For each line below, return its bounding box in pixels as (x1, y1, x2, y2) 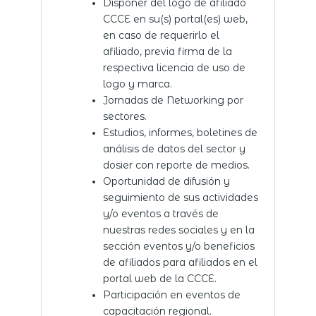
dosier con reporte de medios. (102, 158, 250, 171)
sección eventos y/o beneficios (102, 239, 255, 253)
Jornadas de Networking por (102, 93, 243, 107)
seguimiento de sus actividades (102, 190, 258, 204)
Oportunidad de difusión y (102, 174, 230, 188)
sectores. (102, 109, 147, 123)
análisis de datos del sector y (102, 142, 245, 155)
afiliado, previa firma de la (102, 44, 232, 58)
